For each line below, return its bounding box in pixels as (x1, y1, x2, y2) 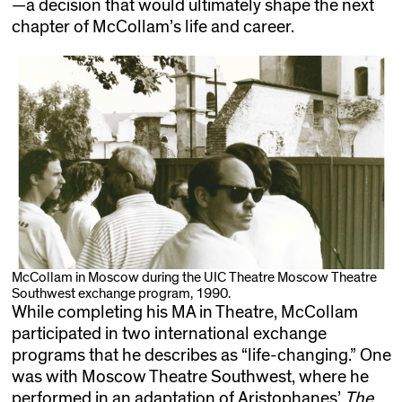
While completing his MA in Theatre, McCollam (11, 302, 358, 321)
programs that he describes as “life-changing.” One (11, 345, 391, 364)
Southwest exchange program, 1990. (11, 285, 231, 301)
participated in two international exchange (11, 324, 327, 343)
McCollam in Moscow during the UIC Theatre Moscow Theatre (11, 269, 377, 284)
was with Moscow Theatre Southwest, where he (11, 367, 369, 386)
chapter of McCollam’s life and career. (11, 17, 294, 36)
